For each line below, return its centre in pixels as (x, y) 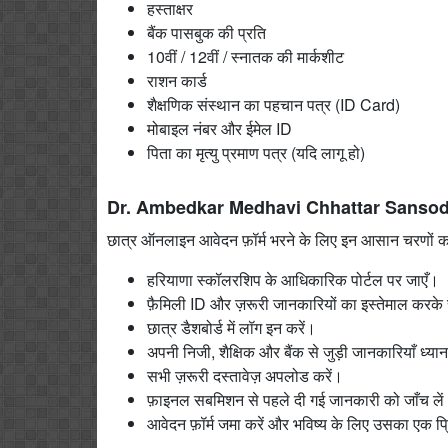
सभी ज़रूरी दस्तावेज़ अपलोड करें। (245, 375)
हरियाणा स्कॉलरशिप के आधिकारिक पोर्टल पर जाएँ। (293, 279)
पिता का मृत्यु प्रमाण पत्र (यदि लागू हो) (256, 152)
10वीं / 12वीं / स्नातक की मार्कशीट (245, 56)
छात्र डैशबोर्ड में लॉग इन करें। (231, 327)
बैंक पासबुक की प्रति (206, 32)
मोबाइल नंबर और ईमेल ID (219, 128)
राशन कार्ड (177, 80)
